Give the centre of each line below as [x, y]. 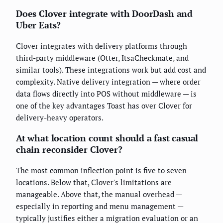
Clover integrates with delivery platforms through [102, 46]
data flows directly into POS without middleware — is [106, 94]
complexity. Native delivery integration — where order [108, 82]
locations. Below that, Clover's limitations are [94, 182]
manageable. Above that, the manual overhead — [99, 194]
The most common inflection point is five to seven [101, 170]
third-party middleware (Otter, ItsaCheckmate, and [102, 58]
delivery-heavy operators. [60, 118]
